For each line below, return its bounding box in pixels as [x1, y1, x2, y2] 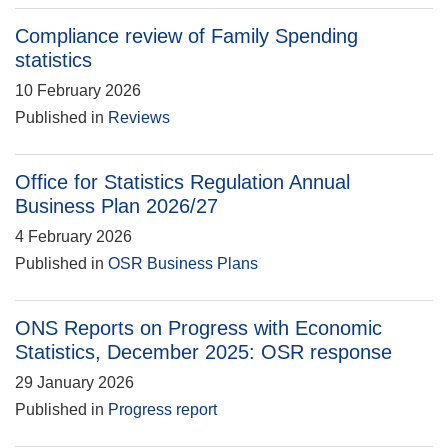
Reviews [108, 109, 170, 126]
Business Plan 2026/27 [15, 195, 218, 217]
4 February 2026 [15, 228, 132, 245]
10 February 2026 [15, 82, 141, 99]
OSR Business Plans [108, 255, 258, 272]
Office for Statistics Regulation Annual [15, 171, 350, 193]
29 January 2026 [15, 374, 134, 391]
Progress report [108, 401, 217, 418]
